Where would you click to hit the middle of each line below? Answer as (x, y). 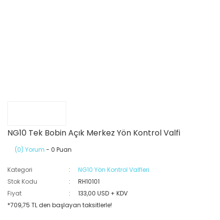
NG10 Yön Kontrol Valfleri (114, 170)
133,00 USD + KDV (103, 193)
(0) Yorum (30, 150)
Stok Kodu (22, 181)
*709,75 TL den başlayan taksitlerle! (60, 205)
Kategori (20, 170)
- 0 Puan (58, 150)
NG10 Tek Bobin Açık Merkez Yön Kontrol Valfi (94, 133)
